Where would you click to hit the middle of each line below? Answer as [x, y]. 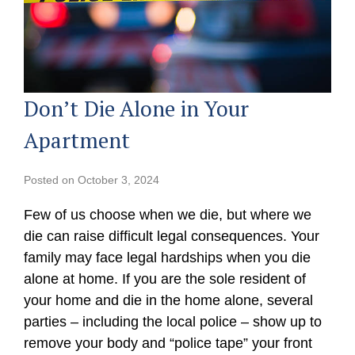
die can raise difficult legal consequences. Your [172, 236]
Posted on [51, 179]
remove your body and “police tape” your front [168, 343]
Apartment [77, 140]
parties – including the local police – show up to [173, 321]
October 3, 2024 [119, 179]
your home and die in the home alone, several [169, 300]
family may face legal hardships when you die [168, 257]
